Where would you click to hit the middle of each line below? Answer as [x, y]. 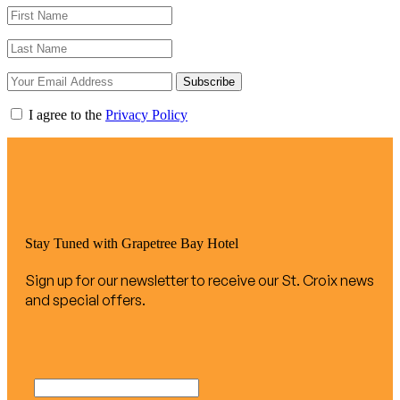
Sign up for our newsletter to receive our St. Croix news [200, 281]
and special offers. [85, 300]
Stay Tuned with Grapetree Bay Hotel [132, 243]
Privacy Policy [146, 114]
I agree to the [65, 114]
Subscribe [209, 81]
